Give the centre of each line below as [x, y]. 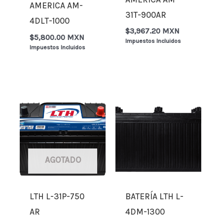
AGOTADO [63, 160]
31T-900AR [146, 15]
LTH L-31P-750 [57, 196]
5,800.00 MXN [59, 37]
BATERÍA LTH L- [155, 196]
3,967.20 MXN [155, 31]
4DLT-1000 [50, 21]
